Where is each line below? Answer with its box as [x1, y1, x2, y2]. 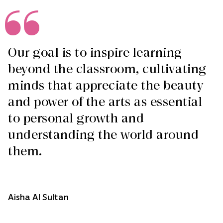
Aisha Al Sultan [8, 191, 69, 203]
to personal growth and [8, 109, 144, 129]
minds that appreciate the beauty [8, 76, 204, 96]
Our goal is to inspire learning [8, 43, 182, 63]
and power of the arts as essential [8, 92, 202, 112]
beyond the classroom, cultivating [8, 59, 207, 80]
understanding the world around [8, 125, 199, 145]
